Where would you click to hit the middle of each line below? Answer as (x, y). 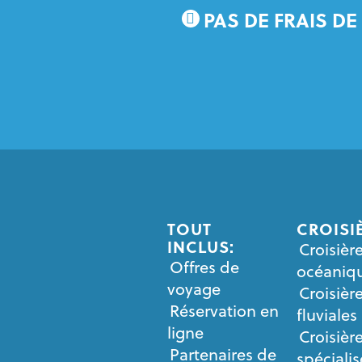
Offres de (204, 267)
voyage (194, 289)
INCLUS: (201, 246)
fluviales (327, 315)
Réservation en (224, 311)
